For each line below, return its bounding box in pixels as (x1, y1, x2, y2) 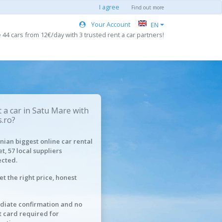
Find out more (131, 4, 164, 11)
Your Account (90, 19, 131, 29)
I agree (99, 2, 119, 11)
